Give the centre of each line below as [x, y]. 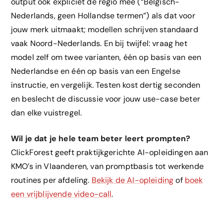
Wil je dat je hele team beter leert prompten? [101, 139]
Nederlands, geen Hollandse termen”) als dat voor [103, 16]
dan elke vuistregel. [47, 113]
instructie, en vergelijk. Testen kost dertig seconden [106, 85]
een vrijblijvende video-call [61, 194]
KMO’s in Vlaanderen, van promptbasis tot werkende [107, 166]
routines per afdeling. [51, 180]
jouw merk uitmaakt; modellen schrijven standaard [105, 30]
